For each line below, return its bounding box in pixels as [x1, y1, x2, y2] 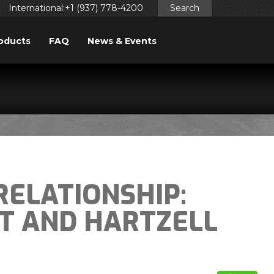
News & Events [87, 35, 157, 46]
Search [170, 2, 199, 13]
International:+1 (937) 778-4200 [9, 2, 143, 13]
